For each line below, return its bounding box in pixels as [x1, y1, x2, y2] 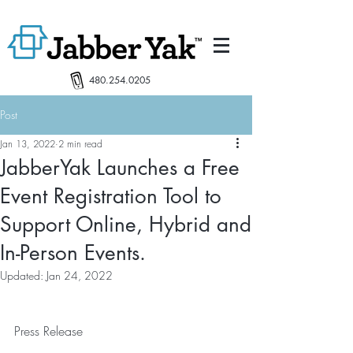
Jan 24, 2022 [46, 268, 113, 283]
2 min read [58, 137, 102, 150]
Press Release [14, 322, 83, 340]
